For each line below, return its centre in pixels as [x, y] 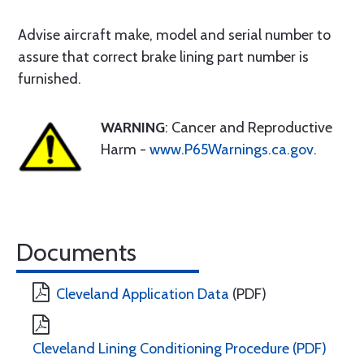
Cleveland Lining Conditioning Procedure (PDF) [180, 349]
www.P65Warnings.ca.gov [232, 149]
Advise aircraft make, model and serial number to [174, 35]
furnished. [50, 79]
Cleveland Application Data [143, 294]
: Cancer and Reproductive [249, 128]
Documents [76, 252]
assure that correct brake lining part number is [163, 57]
